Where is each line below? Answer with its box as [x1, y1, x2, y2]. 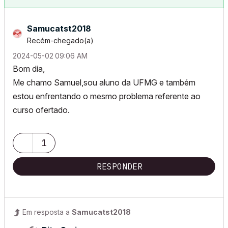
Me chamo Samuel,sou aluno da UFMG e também [13, 77, 195, 88]
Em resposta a [22, 208, 72, 216]
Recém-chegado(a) [27, 36, 94, 45]
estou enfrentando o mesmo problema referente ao [13, 91, 201, 101]
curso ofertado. [13, 105, 70, 115]
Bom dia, [13, 64, 45, 74]
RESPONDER [97, 161, 142, 172]
